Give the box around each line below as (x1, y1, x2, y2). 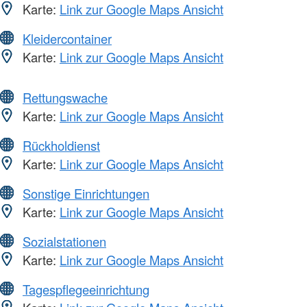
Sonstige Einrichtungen (23, 184, 149, 203)
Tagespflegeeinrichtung (23, 280, 149, 299)
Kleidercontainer (23, 29, 112, 48)
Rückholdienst (23, 136, 100, 155)
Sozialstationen (23, 232, 106, 251)
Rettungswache (23, 88, 108, 107)
